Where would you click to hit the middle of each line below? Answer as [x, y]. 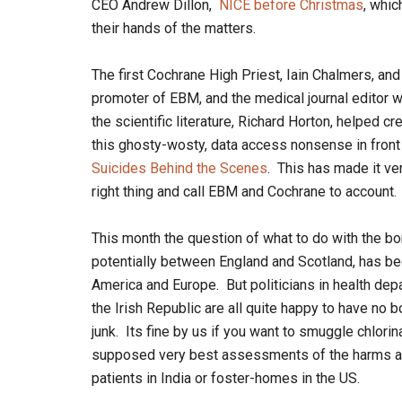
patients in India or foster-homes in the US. [226, 378]
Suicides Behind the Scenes [179, 168]
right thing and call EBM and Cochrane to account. [244, 192]
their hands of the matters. [174, 28]
